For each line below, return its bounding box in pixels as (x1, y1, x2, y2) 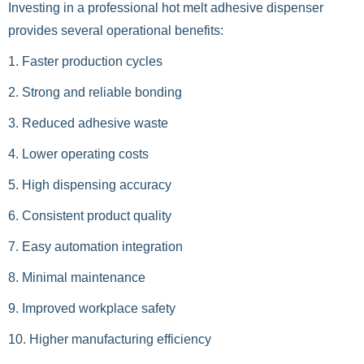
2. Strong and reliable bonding (8, 85, 182, 99)
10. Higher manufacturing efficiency (8, 332, 211, 346)
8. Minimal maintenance (8, 271, 145, 284)
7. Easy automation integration (8, 240, 183, 253)
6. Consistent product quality (8, 209, 171, 223)
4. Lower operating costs (8, 147, 149, 161)
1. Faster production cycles (8, 54, 162, 68)
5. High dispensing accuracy (8, 178, 171, 192)
